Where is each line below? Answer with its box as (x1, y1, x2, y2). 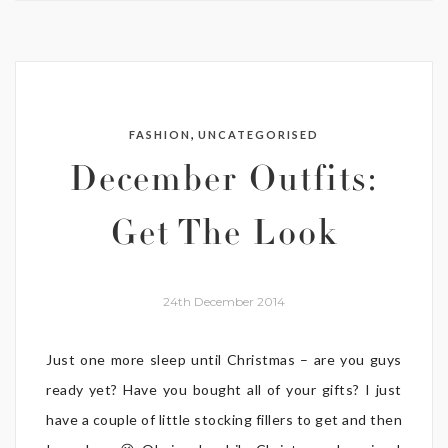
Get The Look (110, 220, 338, 255)
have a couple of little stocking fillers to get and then (46, 411, 402, 429)
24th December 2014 (163, 294, 285, 310)
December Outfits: (69, 166, 379, 201)
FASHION (128, 128, 191, 142)
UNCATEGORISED (198, 128, 320, 142)
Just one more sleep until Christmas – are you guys (46, 351, 402, 369)
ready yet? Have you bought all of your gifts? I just (46, 381, 402, 399)
